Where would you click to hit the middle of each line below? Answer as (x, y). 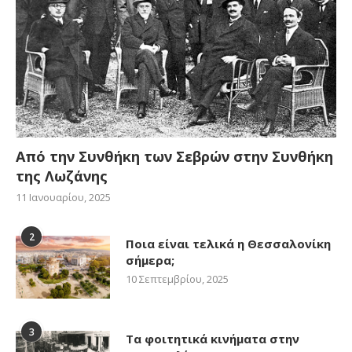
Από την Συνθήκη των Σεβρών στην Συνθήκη (174, 157)
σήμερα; (150, 260)
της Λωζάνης (64, 176)
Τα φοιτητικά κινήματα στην (213, 339)
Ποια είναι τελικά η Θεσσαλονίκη (228, 244)
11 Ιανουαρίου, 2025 (63, 198)
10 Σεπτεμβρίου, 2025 (177, 279)
